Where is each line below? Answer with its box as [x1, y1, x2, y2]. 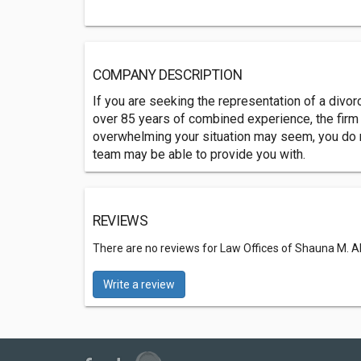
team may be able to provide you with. [93, 147, 305, 162]
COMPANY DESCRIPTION [93, 67, 243, 83]
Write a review [103, 278, 175, 291]
